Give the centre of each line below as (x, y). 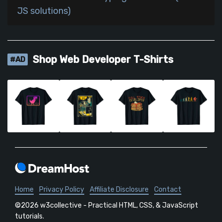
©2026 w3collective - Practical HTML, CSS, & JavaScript (107, 206)
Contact (168, 190)
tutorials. (29, 217)
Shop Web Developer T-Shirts (102, 60)
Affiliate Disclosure (119, 190)
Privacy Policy (62, 190)
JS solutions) (44, 11)
